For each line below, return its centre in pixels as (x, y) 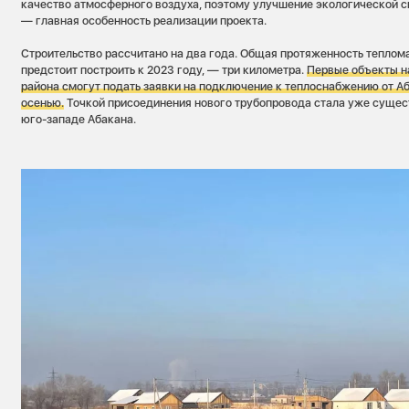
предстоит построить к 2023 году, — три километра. (164, 69)
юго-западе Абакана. (79, 119)
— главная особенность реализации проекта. (144, 20)
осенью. (43, 102)
